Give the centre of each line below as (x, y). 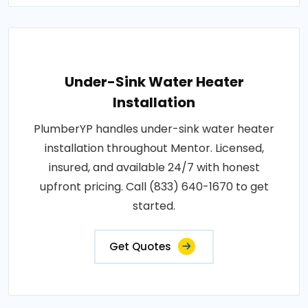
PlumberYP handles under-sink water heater (154, 129)
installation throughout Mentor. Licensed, (154, 148)
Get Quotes (140, 246)
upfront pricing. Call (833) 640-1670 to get (154, 187)
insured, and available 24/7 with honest (154, 167)
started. (154, 206)
